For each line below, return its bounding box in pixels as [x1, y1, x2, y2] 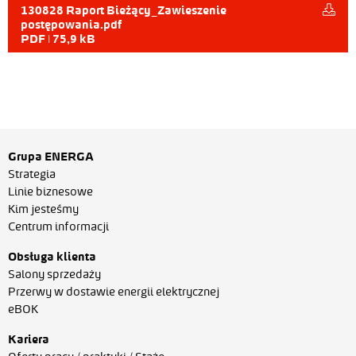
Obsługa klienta [8, 250, 96, 264]
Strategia [8, 167, 56, 181]
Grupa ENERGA [8, 149, 94, 164]
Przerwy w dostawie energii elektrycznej [8, 284, 219, 299]
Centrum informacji [8, 219, 109, 234]
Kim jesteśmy [8, 202, 79, 216]
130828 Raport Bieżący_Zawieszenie [21, 3, 226, 17]
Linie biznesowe [8, 184, 93, 199]
